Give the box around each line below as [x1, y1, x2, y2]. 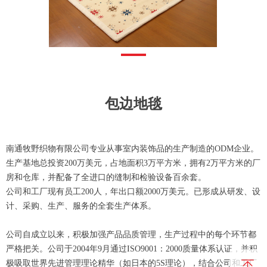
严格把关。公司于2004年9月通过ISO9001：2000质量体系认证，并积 [6, 244, 257, 253]
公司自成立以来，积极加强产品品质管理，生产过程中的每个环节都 [6, 230, 256, 239]
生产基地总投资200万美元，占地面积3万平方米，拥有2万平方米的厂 [6, 159, 260, 167]
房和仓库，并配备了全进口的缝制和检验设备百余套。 [6, 173, 206, 182]
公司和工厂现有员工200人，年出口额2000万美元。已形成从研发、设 [6, 187, 260, 196]
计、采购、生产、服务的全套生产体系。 [6, 201, 156, 210]
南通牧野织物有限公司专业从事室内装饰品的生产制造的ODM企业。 [6, 144, 259, 153]
